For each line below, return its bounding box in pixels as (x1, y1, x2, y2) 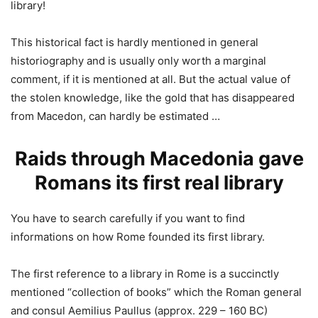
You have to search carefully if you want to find (11, 211, 245, 225)
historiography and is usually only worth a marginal (11, 53, 266, 67)
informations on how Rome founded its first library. (11, 229, 265, 243)
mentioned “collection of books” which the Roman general (11, 285, 302, 299)
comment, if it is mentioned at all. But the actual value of (11, 72, 290, 86)
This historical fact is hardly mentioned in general (11, 35, 258, 49)
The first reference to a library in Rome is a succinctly (11, 266, 279, 280)
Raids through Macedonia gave (14, 146, 304, 170)
